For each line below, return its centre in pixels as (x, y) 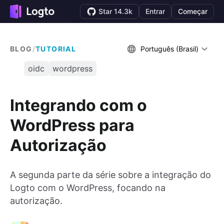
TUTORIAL (56, 49)
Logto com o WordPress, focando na (88, 188)
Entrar (155, 11)
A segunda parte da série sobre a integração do (110, 175)
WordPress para (72, 125)
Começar (193, 11)
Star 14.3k (115, 11)
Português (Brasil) (169, 49)
